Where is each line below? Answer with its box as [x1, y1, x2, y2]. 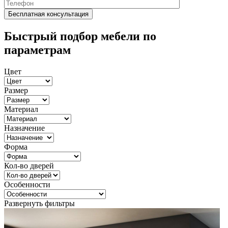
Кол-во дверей [4, 161, 54, 170]
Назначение [4, 123, 45, 132]
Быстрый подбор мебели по [4, 29, 156, 43]
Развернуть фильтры [4, 198, 75, 208]
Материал [4, 104, 38, 113]
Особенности [4, 180, 50, 189]
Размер [4, 85, 28, 95]
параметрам [4, 43, 71, 56]
